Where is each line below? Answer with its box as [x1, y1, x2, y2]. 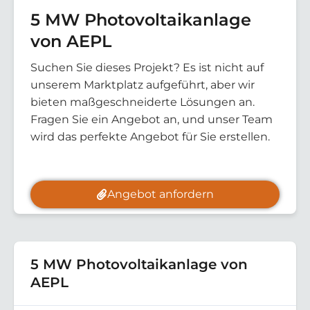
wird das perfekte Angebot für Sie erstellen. [30, 130, 270, 144]
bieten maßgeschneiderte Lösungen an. [30, 95, 255, 109]
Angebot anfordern [107, 187, 214, 201]
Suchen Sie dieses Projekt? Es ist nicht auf [30, 61, 264, 75]
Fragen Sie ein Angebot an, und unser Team [30, 113, 273, 127]
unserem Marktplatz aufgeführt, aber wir [30, 78, 255, 92]
